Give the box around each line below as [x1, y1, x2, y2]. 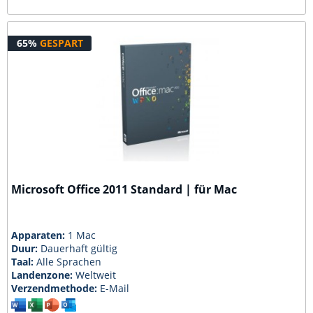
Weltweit [75, 268, 117, 282]
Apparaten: [11, 228, 68, 242]
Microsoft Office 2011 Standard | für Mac [11, 182, 238, 198]
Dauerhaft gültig [41, 242, 118, 255]
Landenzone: [11, 268, 76, 282]
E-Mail [100, 282, 130, 295]
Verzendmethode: [11, 282, 101, 295]
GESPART [39, 36, 83, 50]
